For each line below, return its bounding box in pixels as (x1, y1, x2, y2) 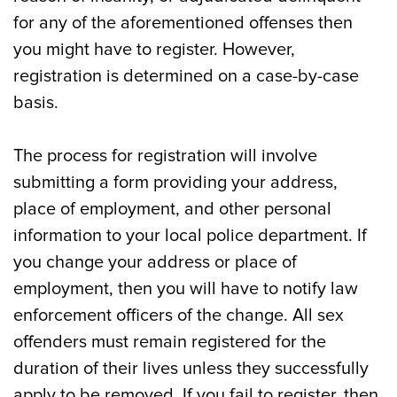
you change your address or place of (13, 252, 297, 273)
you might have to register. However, (13, 39, 295, 60)
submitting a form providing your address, (13, 172, 338, 193)
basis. (13, 92, 58, 113)
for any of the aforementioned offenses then (13, 12, 353, 34)
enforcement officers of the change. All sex (13, 305, 344, 326)
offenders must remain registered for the (13, 331, 326, 353)
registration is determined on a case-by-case (13, 66, 359, 87)
